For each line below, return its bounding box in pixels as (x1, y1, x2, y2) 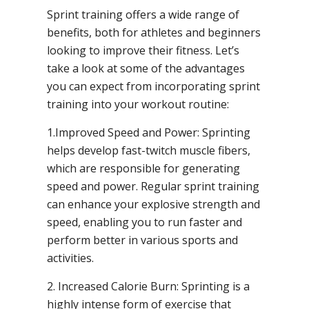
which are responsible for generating (47, 160, 240, 176)
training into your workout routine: (47, 96, 229, 112)
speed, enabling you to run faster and (47, 214, 242, 230)
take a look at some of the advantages (47, 60, 245, 76)
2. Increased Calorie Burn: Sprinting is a (47, 278, 250, 294)
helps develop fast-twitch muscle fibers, (47, 142, 250, 158)
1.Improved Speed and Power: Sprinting (47, 124, 250, 140)
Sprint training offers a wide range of (47, 6, 239, 22)
